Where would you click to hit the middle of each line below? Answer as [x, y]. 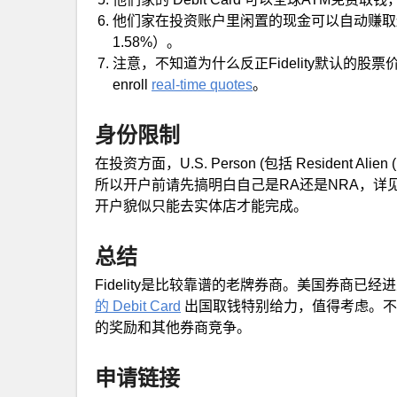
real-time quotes [202, 85]
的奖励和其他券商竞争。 [173, 327]
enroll [132, 85]
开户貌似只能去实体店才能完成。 [201, 206]
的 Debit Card [138, 306]
